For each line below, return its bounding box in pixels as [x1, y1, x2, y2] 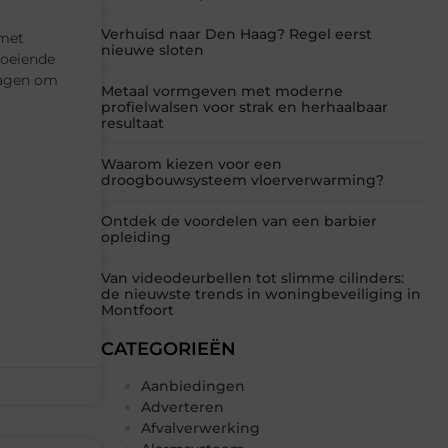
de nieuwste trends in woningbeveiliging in [101, 285, 421, 304]
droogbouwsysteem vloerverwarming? [101, 171, 384, 190]
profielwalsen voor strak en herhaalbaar [101, 98, 388, 117]
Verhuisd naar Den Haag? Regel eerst [101, 25, 372, 44]
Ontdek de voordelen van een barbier [101, 212, 377, 231]
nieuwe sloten [101, 41, 204, 60]
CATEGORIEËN [101, 338, 236, 361]
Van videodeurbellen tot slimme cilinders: [101, 269, 404, 288]
